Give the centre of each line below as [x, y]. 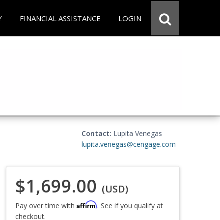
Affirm [87, 204]
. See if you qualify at [130, 205]
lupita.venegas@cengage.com [129, 144]
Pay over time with [46, 205]
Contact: [96, 133]
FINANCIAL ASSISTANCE [60, 18]
